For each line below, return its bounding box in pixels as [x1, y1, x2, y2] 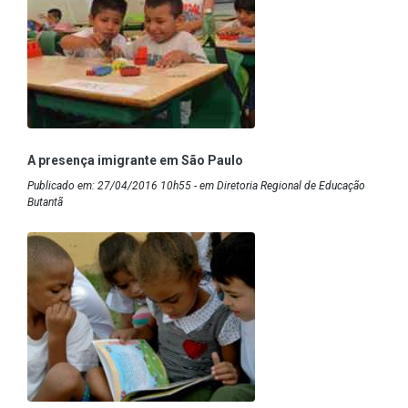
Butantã [27, 195, 63, 209]
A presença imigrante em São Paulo [27, 152, 243, 168]
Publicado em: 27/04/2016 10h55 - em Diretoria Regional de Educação [27, 178, 365, 192]
